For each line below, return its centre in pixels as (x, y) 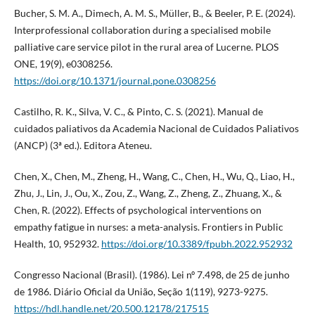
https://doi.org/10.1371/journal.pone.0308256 (115, 81)
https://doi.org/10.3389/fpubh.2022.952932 (197, 244)
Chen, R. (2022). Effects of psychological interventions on (137, 210)
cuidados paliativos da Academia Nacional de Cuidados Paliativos (156, 129)
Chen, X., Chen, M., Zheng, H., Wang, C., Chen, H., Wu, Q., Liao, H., (154, 176)
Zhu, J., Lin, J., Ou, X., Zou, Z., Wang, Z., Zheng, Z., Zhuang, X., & (148, 193)
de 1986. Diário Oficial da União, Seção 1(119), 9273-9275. (141, 292)
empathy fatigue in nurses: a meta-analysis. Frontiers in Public (148, 227)
